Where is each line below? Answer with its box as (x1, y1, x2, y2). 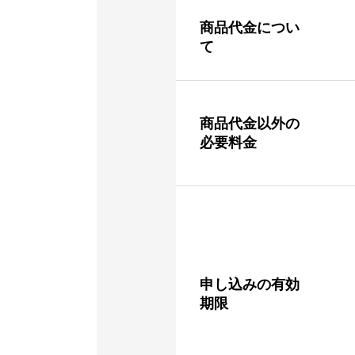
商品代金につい (200, 20, 300, 36)
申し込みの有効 (200, 277, 300, 292)
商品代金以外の (200, 116, 300, 132)
